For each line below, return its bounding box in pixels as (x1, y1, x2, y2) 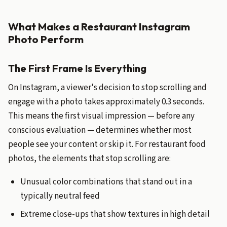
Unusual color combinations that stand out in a (20, 176, 192, 188)
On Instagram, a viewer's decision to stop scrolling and (8, 82, 207, 94)
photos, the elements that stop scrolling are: (8, 153, 171, 165)
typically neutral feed (20, 190, 100, 202)
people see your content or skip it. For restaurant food (8, 138, 206, 150)
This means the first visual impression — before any (8, 110, 195, 122)
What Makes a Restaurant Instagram (8, 20, 190, 33)
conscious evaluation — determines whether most (8, 124, 192, 136)
